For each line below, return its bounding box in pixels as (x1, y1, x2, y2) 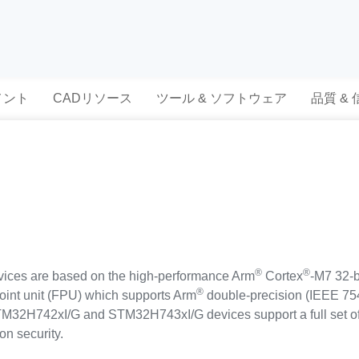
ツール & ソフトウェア (155, 91, 287, 105)
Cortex (262, 269, 304, 283)
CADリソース (52, 91, 132, 105)
